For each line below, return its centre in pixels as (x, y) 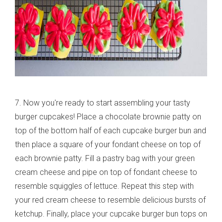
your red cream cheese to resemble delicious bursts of (110, 200)
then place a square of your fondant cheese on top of (108, 145)
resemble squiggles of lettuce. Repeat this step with (104, 186)
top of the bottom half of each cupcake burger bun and (111, 131)
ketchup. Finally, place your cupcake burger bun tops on (111, 214)
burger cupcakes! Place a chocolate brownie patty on (108, 117)
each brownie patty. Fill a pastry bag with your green (105, 159)
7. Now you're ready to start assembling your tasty (103, 103)
